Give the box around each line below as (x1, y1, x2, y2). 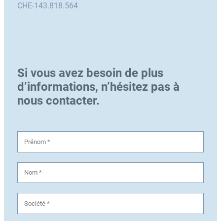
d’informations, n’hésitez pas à (17, 80, 180, 94)
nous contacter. (17, 94, 100, 108)
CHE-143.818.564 (17, 1, 78, 11)
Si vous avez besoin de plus (17, 66, 163, 80)
